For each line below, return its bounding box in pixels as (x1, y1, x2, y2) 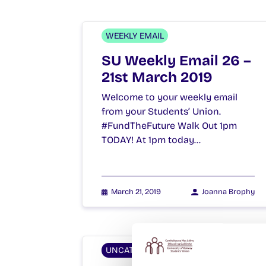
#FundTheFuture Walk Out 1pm (102, 119, 237, 131)
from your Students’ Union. (102, 105, 226, 117)
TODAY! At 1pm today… (102, 134, 201, 145)
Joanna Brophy (202, 186, 255, 196)
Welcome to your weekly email (102, 91, 237, 103)
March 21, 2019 (111, 186, 161, 196)
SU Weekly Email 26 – (102, 52, 251, 69)
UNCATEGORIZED (106, 245, 174, 255)
